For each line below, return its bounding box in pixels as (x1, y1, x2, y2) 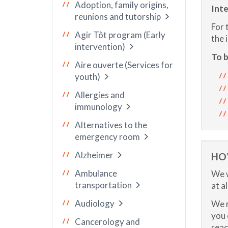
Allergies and (75, 90, 125, 100)
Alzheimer (75, 150, 113, 160)
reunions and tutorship (75, 11, 161, 22)
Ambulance (75, 168, 117, 179)
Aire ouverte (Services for (75, 60, 173, 70)
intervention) (75, 41, 125, 52)
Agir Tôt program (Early (75, 30, 165, 40)
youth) (75, 71, 100, 82)
